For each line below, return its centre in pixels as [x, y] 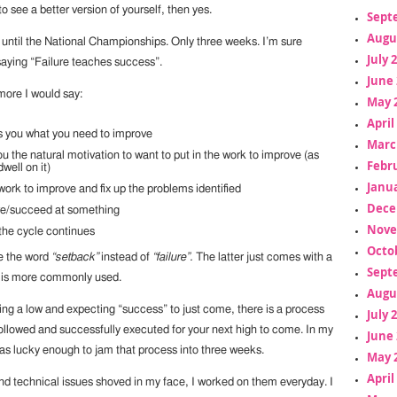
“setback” [74, 258]
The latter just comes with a [262, 258]
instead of [125, 258]
